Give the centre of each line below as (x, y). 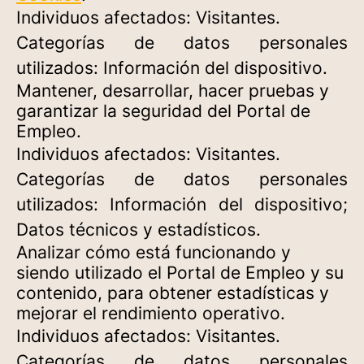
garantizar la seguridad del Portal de (163, 111)
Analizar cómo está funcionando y (154, 252)
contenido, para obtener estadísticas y (173, 293)
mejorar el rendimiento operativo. (151, 313)
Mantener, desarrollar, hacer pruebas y (173, 91)
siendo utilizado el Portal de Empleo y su (180, 273)
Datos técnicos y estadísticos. (139, 230)
